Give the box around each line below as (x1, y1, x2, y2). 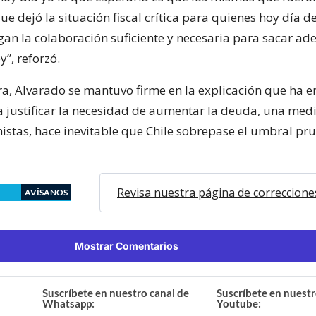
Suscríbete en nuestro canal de (42, 286, 190, 299)
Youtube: (216, 296, 261, 310)
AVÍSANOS (25, 186, 68, 197)
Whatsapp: (42, 296, 95, 310)
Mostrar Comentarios (74, 239, 178, 252)
